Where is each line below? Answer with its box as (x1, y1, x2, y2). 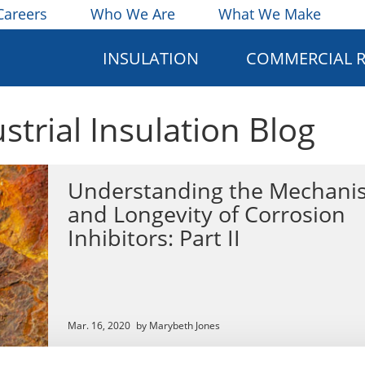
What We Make (218, 4, 322, 24)
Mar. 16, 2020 (68, 318, 130, 332)
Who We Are (90, 4, 176, 24)
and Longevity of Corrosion (68, 199, 345, 229)
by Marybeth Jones (136, 318, 220, 332)
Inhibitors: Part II (68, 222, 240, 253)
